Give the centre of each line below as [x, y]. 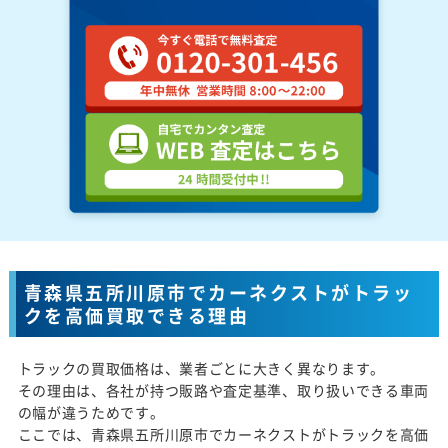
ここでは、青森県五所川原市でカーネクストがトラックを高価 [223, 433]
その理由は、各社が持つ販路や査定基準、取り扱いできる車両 [223, 389]
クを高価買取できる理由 [136, 315]
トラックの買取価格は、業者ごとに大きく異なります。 [201, 367]
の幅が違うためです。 [91, 411]
